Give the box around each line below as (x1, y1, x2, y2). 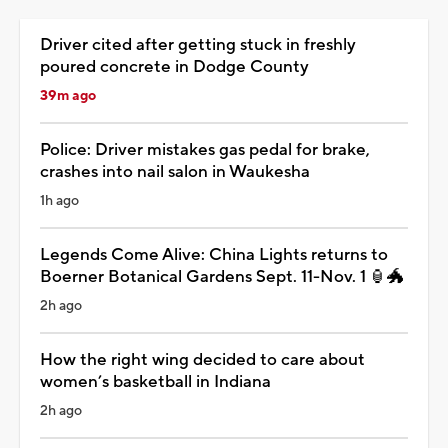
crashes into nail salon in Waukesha (40, 160, 310, 183)
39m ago (40, 86, 96, 105)
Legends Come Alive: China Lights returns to (40, 243, 388, 266)
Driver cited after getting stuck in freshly (40, 33, 356, 56)
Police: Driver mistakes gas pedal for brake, (40, 138, 370, 161)
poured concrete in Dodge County (40, 55, 309, 78)
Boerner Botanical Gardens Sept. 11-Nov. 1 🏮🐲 (40, 265, 404, 288)
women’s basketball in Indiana (40, 370, 271, 393)
